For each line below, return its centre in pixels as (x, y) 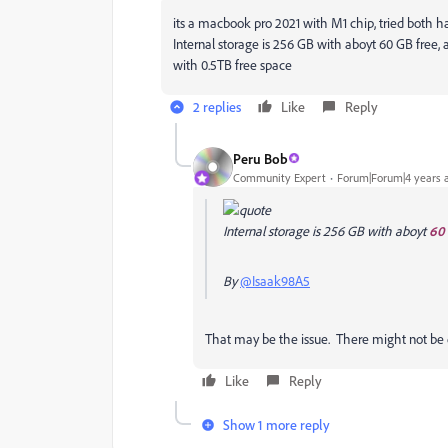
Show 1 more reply (276, 424)
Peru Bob (260, 158)
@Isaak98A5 (275, 280)
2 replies (217, 106)
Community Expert (279, 177)
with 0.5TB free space (232, 64)
